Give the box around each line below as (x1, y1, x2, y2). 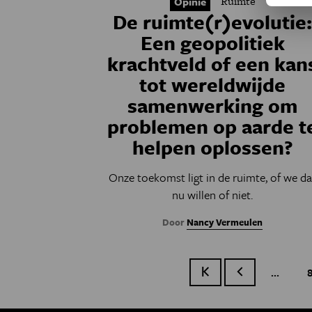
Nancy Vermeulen (187, 215, 263, 230)
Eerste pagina (201, 265, 267, 281)
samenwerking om (127, 91, 298, 120)
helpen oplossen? (132, 133, 293, 162)
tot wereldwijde (139, 70, 286, 99)
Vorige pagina (236, 265, 302, 281)
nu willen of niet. (172, 186, 253, 204)
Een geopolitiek (140, 29, 285, 57)
